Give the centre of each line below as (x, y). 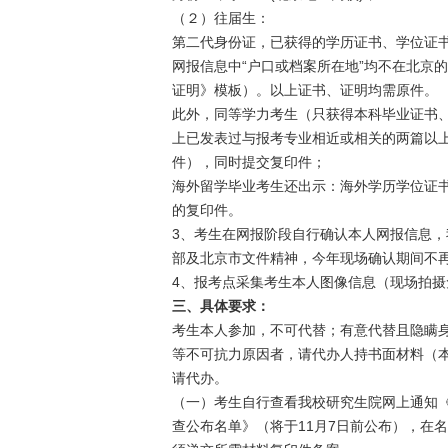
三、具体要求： (221, 306)
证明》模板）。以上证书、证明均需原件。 (305, 90)
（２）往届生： (221, 18)
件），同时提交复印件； (249, 162)
